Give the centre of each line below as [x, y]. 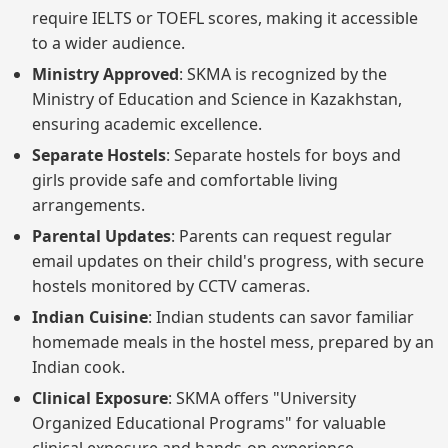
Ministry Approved [105, 73]
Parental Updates [101, 235]
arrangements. [88, 204]
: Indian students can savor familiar [281, 316]
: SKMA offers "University [262, 397]
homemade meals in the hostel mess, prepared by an [233, 341]
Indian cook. [78, 366]
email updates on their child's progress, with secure [228, 260]
